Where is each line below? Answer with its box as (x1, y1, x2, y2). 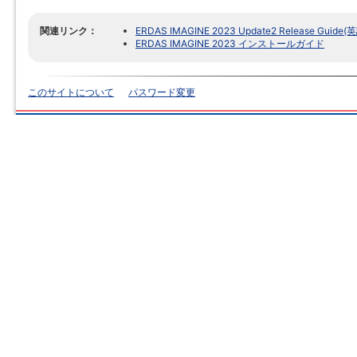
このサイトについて (28, 86, 114, 98)
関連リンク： (40, 25, 97, 37)
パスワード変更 (128, 86, 195, 98)
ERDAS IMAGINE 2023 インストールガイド (135, 37, 324, 49)
